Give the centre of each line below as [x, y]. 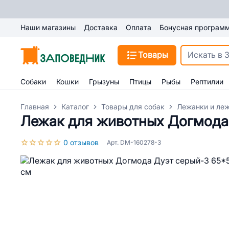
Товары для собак [133, 107]
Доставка [101, 28]
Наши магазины [48, 28]
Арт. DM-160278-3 [134, 143]
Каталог [75, 107]
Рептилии [207, 82]
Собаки [33, 82]
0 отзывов [81, 143]
